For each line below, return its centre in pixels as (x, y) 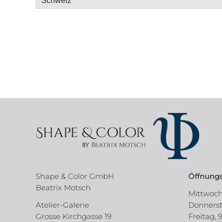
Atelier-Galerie (62, 205)
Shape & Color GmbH (75, 176)
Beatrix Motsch (63, 188)
